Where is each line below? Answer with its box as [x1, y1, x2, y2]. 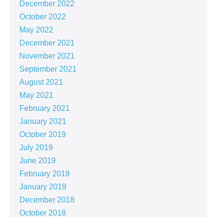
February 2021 [19, 104, 70, 113]
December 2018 [19, 196, 75, 204]
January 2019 [19, 183, 66, 191]
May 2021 [19, 91, 53, 100]
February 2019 [19, 170, 70, 178]
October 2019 [19, 130, 66, 139]
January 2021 [19, 117, 66, 126]
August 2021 [19, 78, 63, 87]
